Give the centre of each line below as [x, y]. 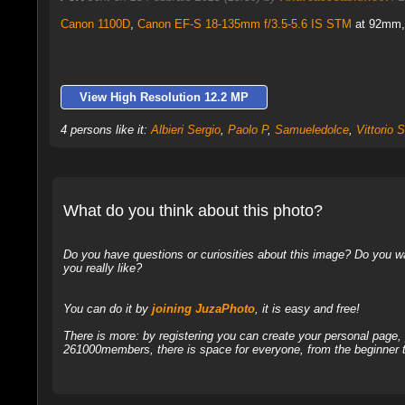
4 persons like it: [105, 130]
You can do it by [107, 308]
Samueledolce [311, 130]
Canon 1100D [95, 24]
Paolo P [247, 130]
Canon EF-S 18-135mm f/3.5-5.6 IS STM [244, 24]
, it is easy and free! [307, 308]
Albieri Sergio [185, 130]
